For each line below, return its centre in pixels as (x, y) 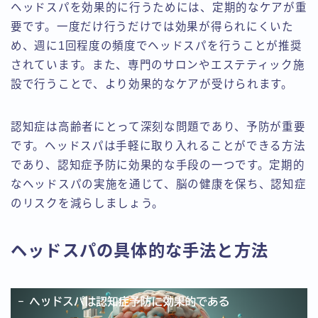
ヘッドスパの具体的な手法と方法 (139, 250)
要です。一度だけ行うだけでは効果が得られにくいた (152, 26)
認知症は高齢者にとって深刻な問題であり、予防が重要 (158, 126)
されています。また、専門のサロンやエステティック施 (158, 65)
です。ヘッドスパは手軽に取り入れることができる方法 (158, 146)
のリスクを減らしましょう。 (88, 203)
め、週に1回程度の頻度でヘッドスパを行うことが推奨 (157, 45)
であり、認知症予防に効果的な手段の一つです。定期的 (158, 165)
